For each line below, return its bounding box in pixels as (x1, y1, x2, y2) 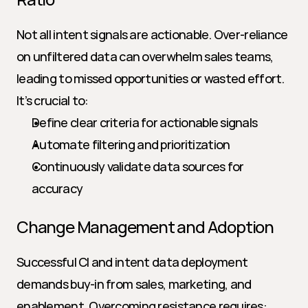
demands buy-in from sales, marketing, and (16, 276, 252, 292)
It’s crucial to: (16, 92, 89, 109)
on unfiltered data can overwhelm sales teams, (16, 48, 274, 65)
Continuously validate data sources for (32, 158, 244, 175)
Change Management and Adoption (16, 215, 274, 238)
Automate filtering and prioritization (32, 136, 230, 153)
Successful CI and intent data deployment (16, 254, 248, 270)
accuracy (32, 180, 83, 197)
